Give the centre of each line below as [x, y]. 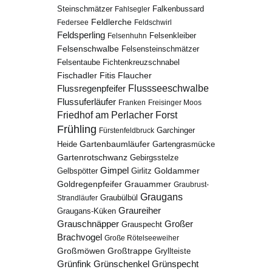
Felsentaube [79, 63]
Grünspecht [175, 264]
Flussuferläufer [87, 102]
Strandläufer [78, 198]
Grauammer [148, 184]
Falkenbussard [178, 9]
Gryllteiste [173, 251]
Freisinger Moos [175, 103]
